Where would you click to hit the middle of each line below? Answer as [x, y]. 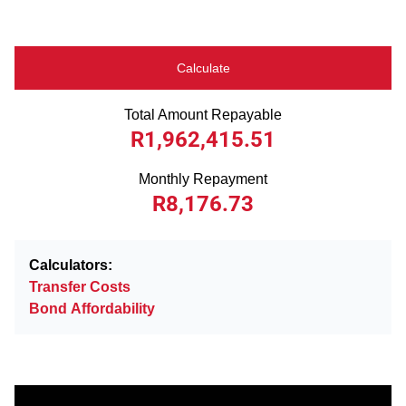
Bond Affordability [92, 309]
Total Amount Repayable [203, 115]
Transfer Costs [80, 287]
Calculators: [71, 265]
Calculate [203, 68]
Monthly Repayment [203, 179]
